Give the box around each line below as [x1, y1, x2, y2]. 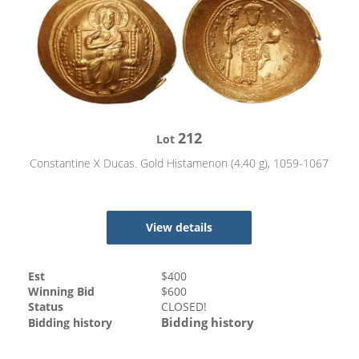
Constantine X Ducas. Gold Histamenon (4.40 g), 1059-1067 [30, 155, 329, 171]
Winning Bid [28, 284, 95, 300]
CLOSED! [161, 298, 208, 314]
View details [146, 219, 213, 235]
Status [28, 298, 64, 314]
